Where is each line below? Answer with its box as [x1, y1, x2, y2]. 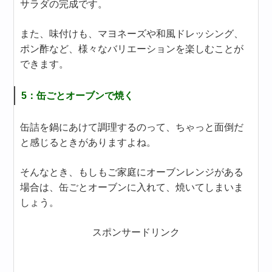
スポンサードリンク [92, 227, 180, 238]
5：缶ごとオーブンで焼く [21, 90, 134, 101]
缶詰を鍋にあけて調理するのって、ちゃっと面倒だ [20, 122, 244, 133]
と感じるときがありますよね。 [20, 137, 157, 148]
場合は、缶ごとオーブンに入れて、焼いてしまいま [20, 182, 244, 193]
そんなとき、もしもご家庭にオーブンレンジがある [20, 167, 244, 178]
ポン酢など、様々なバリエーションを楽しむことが [20, 44, 244, 55]
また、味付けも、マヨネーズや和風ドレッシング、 [20, 29, 244, 39]
